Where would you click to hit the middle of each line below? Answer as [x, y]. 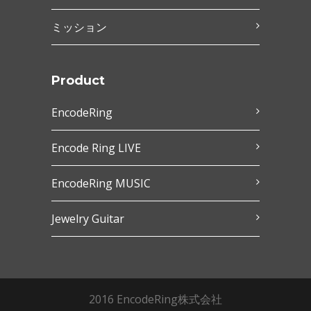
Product [78, 80]
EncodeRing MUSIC [101, 183]
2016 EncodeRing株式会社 [155, 299]
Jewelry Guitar [88, 218]
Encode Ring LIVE [96, 148]
